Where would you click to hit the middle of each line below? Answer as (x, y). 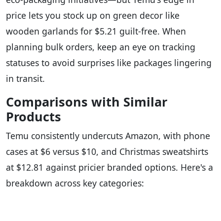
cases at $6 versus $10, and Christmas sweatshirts (107, 152)
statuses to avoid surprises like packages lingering (109, 63)
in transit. (25, 79)
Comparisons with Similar (87, 102)
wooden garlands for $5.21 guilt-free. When (96, 31)
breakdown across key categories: (75, 183)
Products (34, 117)
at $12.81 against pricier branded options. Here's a (110, 167)
